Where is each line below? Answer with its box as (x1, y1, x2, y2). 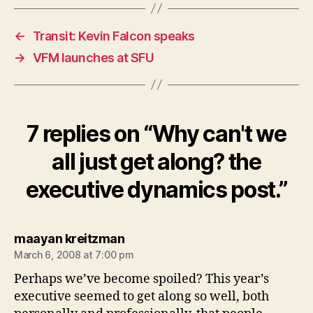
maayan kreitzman (14, 231, 124, 246)
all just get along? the (52, 147, 261, 175)
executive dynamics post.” (25, 175, 288, 203)
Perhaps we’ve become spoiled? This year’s (14, 270, 269, 287)
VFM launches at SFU (32, 50, 154, 65)
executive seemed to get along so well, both (14, 288, 269, 305)
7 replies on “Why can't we (27, 119, 286, 147)
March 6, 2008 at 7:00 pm (14, 248, 134, 261)
